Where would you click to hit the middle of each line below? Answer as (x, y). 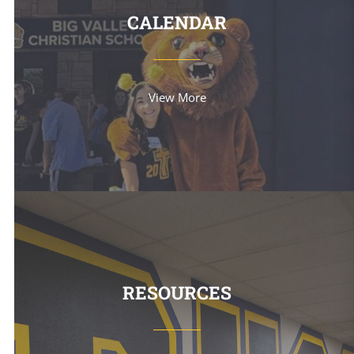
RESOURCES (177, 292)
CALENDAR (177, 23)
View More (177, 98)
